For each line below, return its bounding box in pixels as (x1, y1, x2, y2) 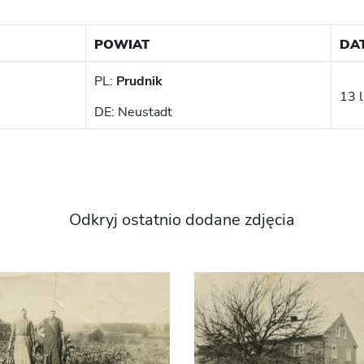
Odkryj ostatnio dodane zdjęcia (69, 209, 295, 232)
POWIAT (93, 36, 149, 54)
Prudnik (115, 72, 162, 91)
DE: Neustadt (93, 103, 172, 122)
